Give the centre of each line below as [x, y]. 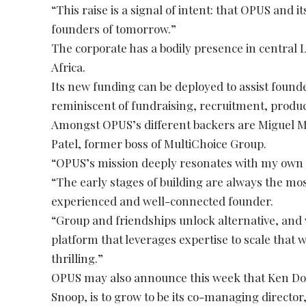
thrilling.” [78, 259]
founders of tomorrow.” [114, 29]
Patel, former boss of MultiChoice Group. [159, 144]
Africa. [69, 67]
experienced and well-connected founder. [163, 201]
